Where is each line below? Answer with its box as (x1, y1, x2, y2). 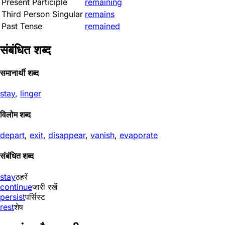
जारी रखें (32, 181, 57, 192)
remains (85, 9, 115, 19)
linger (20, 88, 41, 99)
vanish (90, 130, 115, 140)
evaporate (120, 130, 158, 140)
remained (85, 21, 120, 31)
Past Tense (2, 21, 42, 31)
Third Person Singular (2, 9, 83, 19)
